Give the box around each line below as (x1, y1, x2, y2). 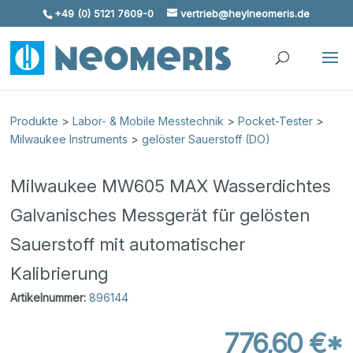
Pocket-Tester (238, 114, 314, 128)
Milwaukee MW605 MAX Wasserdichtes (10, 176, 332, 196)
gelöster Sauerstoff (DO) (142, 132, 271, 146)
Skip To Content (18, 12, 102, 25)
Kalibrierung (10, 263, 109, 284)
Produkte (10, 114, 59, 128)
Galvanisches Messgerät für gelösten (10, 205, 310, 225)
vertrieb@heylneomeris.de (180, 6, 310, 20)
